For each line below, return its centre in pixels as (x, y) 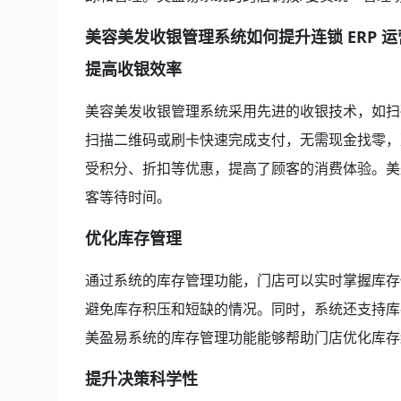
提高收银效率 (133, 68)
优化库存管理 (133, 238)
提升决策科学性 (141, 378)
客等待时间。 (128, 196)
